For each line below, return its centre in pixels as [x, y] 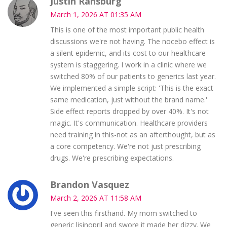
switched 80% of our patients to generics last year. [133, 76]
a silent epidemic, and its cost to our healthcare [128, 53]
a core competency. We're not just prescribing [125, 146]
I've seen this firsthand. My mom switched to [123, 213]
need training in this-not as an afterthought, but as [133, 134]
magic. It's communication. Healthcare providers [129, 123]
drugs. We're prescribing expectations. [112, 158]
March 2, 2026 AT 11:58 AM [96, 198]
